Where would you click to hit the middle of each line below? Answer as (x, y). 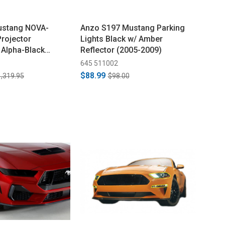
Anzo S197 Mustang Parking (132, 28)
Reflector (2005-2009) (121, 50)
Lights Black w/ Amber (121, 39)
